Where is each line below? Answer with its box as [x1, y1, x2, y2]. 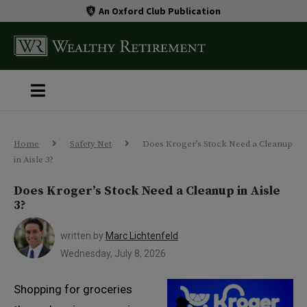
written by [60, 230, 106, 241]
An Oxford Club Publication [99, 4, 221, 17]
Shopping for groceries [14, 282, 132, 296]
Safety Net [70, 138, 112, 149]
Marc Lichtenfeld [106, 230, 178, 241]
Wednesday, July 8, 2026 [60, 248, 166, 259]
